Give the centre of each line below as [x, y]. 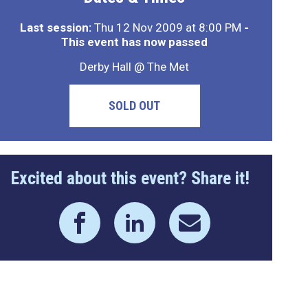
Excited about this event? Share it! [130, 178]
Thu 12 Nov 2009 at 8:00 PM [168, 27]
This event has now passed [135, 42]
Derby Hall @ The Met [135, 67]
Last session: [56, 27]
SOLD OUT [135, 106]
